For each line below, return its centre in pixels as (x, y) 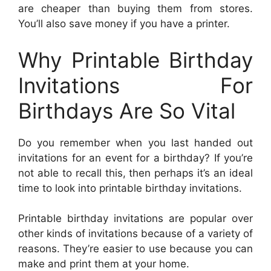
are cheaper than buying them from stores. (135, 8)
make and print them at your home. (104, 264)
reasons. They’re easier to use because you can (135, 249)
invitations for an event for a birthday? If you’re (135, 158)
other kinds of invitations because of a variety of (135, 233)
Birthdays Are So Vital (127, 110)
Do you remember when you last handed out (135, 142)
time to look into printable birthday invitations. (130, 188)
